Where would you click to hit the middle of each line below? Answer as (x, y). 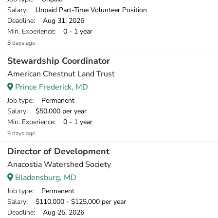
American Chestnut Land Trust (61, 74)
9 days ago (21, 133)
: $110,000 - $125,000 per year (76, 202)
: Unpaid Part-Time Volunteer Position (87, 10)
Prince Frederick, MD (51, 87)
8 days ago (21, 43)
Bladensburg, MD (45, 178)
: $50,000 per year (56, 111)
